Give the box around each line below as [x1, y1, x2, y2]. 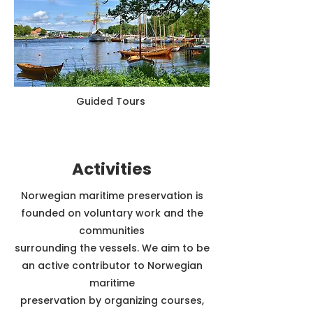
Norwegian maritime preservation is [20, 189, 203, 203]
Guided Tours [75, 94, 145, 108]
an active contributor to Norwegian [21, 259, 203, 272]
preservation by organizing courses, [20, 293, 204, 307]
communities [79, 224, 145, 238]
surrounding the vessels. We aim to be [14, 241, 210, 255]
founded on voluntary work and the [20, 206, 203, 220]
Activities [72, 158, 152, 180]
